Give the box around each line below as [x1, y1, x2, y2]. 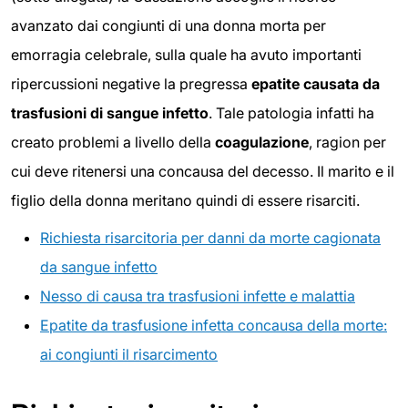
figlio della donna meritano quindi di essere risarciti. [11, 190, 360, 209]
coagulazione [215, 132, 309, 151]
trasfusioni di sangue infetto [11, 103, 209, 122]
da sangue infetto [40, 258, 158, 277]
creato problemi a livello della [11, 132, 215, 151]
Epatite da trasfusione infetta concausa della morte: [40, 316, 387, 335]
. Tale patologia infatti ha [209, 103, 374, 122]
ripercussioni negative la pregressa [11, 74, 251, 93]
